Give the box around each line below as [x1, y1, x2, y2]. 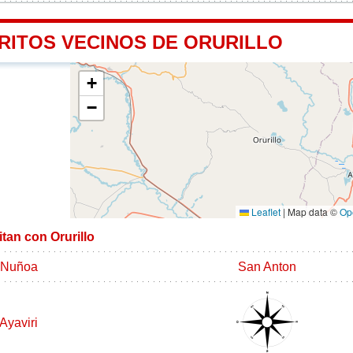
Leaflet [249, 204, 281, 218]
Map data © [285, 204, 340, 218]
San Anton [237, 259, 296, 273]
